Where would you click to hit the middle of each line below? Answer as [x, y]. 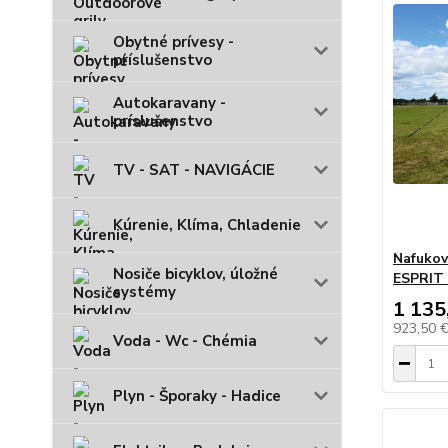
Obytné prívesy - [173, 41]
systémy [144, 291]
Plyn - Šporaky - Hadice [197, 395]
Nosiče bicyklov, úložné [195, 273]
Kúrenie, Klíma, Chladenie [207, 224]
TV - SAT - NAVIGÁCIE [194, 169]
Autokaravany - [169, 102]
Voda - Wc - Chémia [185, 340]
